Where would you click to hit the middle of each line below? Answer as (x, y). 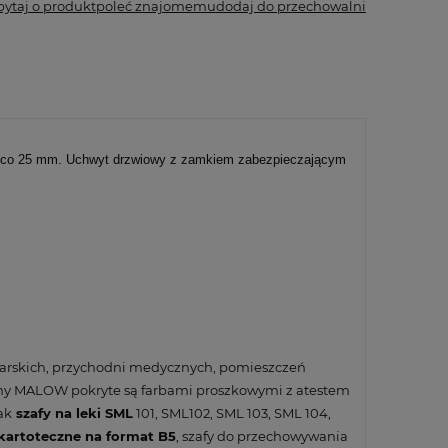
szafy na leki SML (72, 412)
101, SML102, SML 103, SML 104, (232, 412)
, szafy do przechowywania (262, 435)
